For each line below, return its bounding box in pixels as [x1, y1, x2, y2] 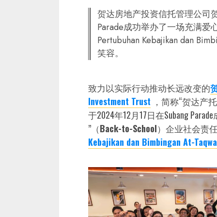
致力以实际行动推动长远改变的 [88, 81, 210, 94]
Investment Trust [88, 95, 151, 108]
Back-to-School [100, 122, 157, 135]
